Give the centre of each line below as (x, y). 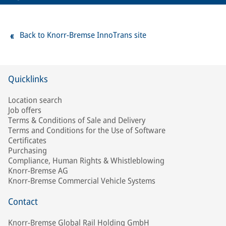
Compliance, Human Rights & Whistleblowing (86, 160)
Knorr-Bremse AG (38, 171)
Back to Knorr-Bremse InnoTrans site (83, 35)
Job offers (25, 110)
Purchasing (27, 150)
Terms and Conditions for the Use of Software (87, 130)
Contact (23, 201)
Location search (35, 100)
